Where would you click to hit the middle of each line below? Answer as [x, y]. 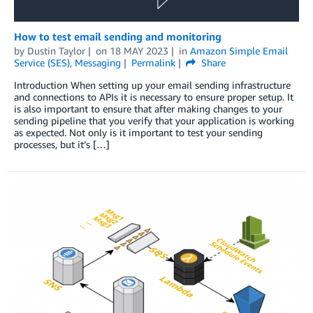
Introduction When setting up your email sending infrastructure [152, 85]
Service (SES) [42, 62]
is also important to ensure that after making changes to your [148, 108]
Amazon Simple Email [239, 50]
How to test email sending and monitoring [118, 36]
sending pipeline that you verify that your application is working [154, 120]
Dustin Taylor [56, 50]
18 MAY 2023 [139, 50]
